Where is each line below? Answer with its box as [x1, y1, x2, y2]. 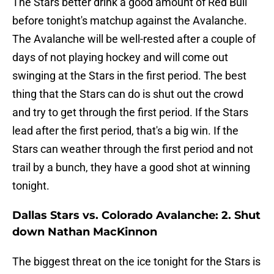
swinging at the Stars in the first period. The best [12, 69, 246, 83]
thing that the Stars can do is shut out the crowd [12, 87, 243, 101]
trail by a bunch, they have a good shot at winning [12, 161, 250, 174]
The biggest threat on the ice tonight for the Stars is [12, 255, 261, 268]
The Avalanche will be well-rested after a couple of [12, 32, 256, 46]
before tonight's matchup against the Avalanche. [12, 14, 247, 28]
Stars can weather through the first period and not [12, 143, 253, 156]
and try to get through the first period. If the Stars [12, 106, 248, 119]
